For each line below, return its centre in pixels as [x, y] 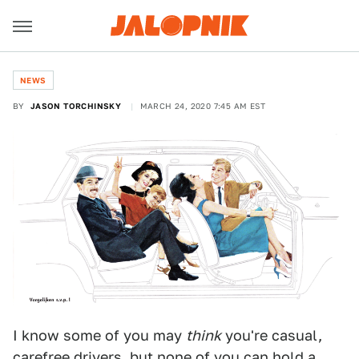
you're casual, [272, 336]
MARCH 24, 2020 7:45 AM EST [203, 106]
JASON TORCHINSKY [76, 106]
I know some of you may [99, 336]
